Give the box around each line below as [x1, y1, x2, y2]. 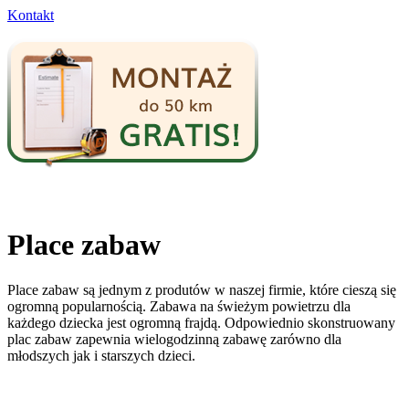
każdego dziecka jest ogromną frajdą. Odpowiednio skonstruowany [7, 314, 395, 330]
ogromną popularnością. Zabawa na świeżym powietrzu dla [7, 298, 351, 314]
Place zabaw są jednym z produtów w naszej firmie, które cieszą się [7, 281, 396, 298]
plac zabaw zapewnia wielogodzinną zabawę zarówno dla [7, 330, 341, 347]
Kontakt [7, 7, 54, 23]
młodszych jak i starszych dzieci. [7, 347, 199, 363]
